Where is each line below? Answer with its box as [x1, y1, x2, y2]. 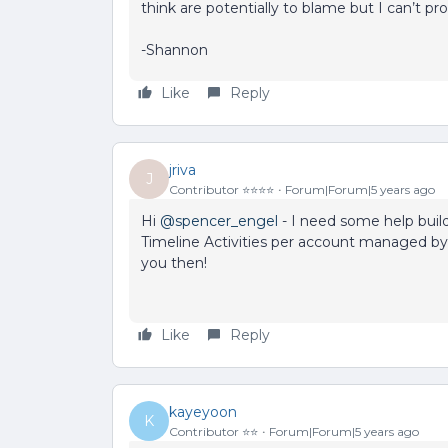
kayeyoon [169, 402, 237, 421]
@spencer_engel [160, 212, 278, 230]
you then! [141, 254, 207, 272]
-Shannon [141, 41, 212, 59]
